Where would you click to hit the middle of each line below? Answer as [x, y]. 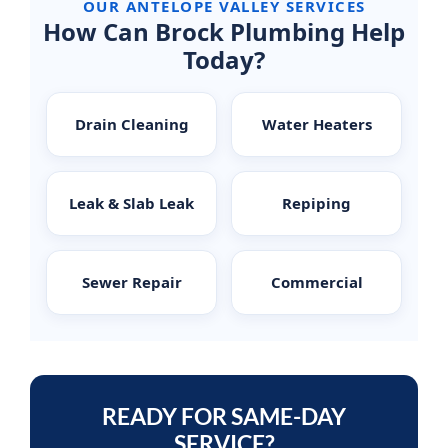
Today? [224, 60]
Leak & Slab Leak [131, 203]
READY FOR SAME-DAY [224, 416]
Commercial [316, 282]
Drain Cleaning [131, 124]
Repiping [316, 203]
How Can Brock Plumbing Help [224, 32]
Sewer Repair [131, 282]
